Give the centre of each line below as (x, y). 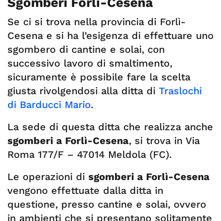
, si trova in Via (164, 141)
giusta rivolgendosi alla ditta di (81, 91)
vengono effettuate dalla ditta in (85, 190)
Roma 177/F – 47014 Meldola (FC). (90, 154)
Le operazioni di (48, 177)
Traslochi (179, 91)
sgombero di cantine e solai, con (86, 49)
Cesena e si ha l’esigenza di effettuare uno (110, 36)
